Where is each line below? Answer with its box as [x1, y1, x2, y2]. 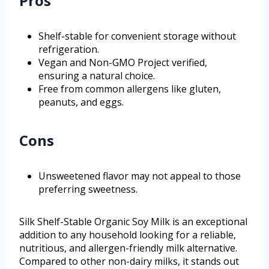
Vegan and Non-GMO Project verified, [38, 56, 207, 70]
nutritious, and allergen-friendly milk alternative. [19, 241, 237, 255]
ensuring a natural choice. [38, 69, 155, 83]
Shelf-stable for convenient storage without [38, 29, 236, 43]
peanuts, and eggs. [38, 95, 124, 109]
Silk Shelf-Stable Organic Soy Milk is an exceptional [19, 215, 247, 229]
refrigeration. [38, 43, 99, 56]
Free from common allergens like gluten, [38, 82, 221, 96]
